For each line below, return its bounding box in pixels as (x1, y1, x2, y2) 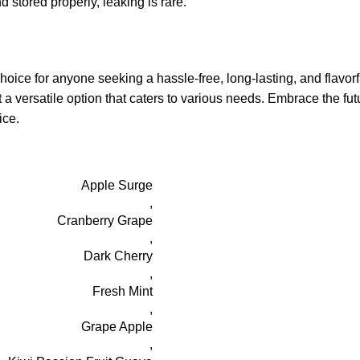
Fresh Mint (92, 284, 153, 298)
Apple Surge (81, 178, 153, 192)
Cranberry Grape (57, 214, 153, 227)
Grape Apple (81, 320, 153, 333)
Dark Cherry (84, 249, 153, 263)
